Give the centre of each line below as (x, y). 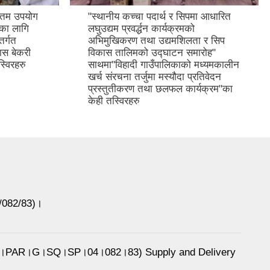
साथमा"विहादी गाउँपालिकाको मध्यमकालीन (164, 64)
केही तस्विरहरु (114, 101)
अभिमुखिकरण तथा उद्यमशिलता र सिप (156, 40)
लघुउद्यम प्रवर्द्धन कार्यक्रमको (141, 28)
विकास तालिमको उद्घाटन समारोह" (152, 52)
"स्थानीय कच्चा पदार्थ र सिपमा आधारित (159, 16)
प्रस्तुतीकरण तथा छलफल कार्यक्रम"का (160, 89)
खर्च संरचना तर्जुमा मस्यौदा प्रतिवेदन (155, 77)
